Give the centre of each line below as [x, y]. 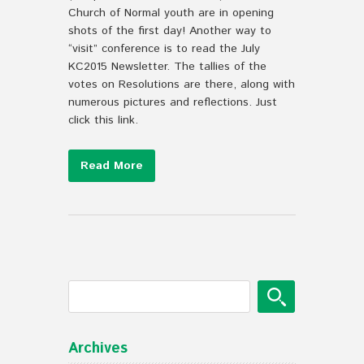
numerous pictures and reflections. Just [173, 102]
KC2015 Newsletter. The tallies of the [167, 67]
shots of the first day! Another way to [170, 31]
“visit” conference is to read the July [164, 49]
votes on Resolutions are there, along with [182, 84]
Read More [112, 166]
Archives [98, 349]
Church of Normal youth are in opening [171, 13]
